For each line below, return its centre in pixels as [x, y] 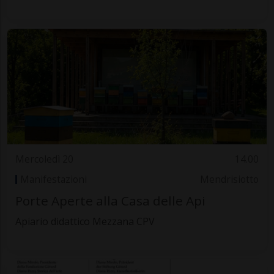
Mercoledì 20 [44, 160]
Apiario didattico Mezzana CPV [85, 222]
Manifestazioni [53, 179]
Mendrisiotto [230, 179]
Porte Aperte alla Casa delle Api [110, 201]
